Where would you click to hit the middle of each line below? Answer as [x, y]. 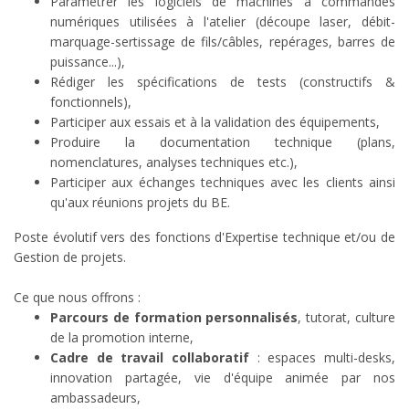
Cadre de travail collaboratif [154, 358]
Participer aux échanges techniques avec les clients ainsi [223, 183]
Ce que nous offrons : [77, 298]
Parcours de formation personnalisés [174, 318]
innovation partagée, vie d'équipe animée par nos [223, 378]
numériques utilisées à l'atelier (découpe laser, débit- [223, 22]
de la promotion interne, [122, 338]
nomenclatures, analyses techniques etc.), [174, 163]
